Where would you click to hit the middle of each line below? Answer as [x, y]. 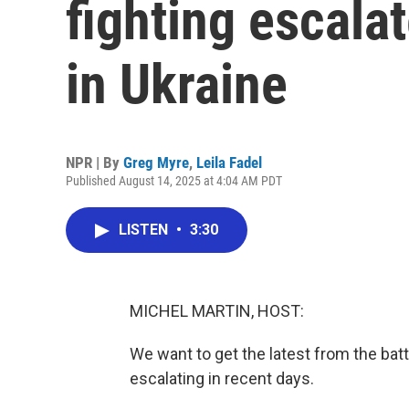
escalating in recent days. [222, 378]
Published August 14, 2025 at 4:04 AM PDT [174, 181]
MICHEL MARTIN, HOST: [217, 311]
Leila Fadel [229, 163]
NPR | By [94, 163]
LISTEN [145, 230]
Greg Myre [156, 163]
